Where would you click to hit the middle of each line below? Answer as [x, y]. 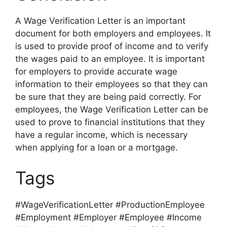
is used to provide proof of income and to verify [112, 46]
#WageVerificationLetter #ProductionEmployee [110, 204]
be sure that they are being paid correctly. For [108, 97]
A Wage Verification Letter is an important [100, 21]
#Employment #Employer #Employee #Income [108, 217]
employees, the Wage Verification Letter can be [112, 110]
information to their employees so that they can [111, 84]
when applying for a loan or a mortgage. [97, 148]
